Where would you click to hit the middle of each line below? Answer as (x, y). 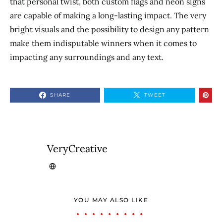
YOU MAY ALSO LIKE (111, 200)
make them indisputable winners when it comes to (103, 43)
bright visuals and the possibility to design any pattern (110, 29)
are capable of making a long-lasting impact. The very (108, 15)
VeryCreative (77, 148)
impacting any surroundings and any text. (87, 57)
